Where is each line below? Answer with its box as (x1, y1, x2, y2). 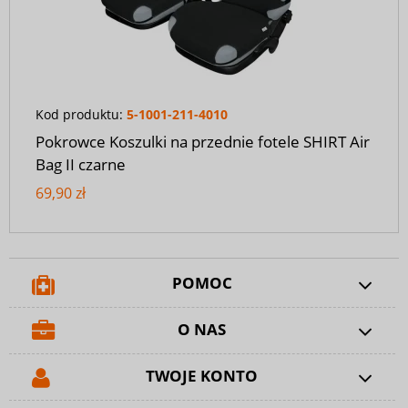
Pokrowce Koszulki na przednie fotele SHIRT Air (36, 130, 370, 152)
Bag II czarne (36, 153, 126, 175)
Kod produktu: (36, 106, 127, 124)
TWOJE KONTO (146, 365, 259, 387)
